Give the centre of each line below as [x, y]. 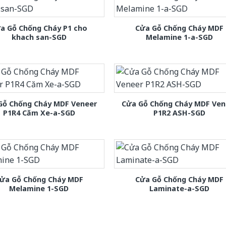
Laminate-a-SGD [180, 189]
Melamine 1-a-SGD [180, 37]
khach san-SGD [39, 37]
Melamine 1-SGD [39, 189]
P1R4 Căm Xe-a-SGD [39, 113]
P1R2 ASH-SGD [180, 113]
